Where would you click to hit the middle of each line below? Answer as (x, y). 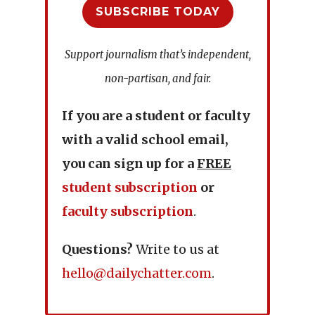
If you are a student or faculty (156, 116)
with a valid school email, (145, 140)
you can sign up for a (129, 164)
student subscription (130, 188)
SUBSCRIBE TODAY (157, 12)
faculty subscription (128, 212)
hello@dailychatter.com (137, 274)
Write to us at (176, 250)
